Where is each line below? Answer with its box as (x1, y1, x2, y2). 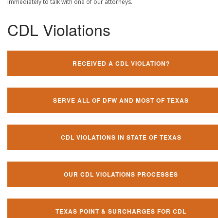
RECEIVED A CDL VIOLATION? (72, 58, 170, 68)
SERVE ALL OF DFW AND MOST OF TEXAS (53, 95, 189, 105)
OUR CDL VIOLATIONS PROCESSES (64, 169, 178, 179)
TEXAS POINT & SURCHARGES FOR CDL (55, 206, 186, 216)
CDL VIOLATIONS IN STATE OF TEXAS (60, 132, 182, 142)
